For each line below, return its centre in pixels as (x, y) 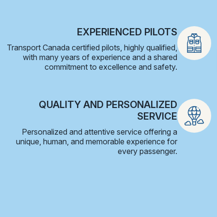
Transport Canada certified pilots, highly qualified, (92, 47)
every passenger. (147, 151)
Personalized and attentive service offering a (100, 132)
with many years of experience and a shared (100, 57)
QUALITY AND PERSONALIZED (108, 104)
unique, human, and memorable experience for (97, 141)
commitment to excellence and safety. (111, 67)
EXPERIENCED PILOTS (127, 32)
